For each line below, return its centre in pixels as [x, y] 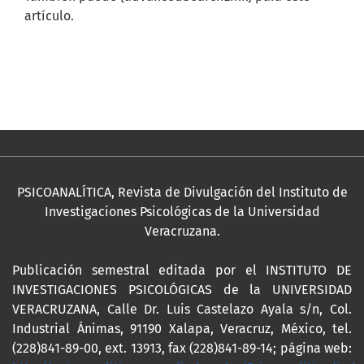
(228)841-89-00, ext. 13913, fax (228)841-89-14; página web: [182, 349]
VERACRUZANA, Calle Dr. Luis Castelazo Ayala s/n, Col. [182, 310]
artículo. [49, 16]
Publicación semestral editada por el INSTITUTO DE [182, 271]
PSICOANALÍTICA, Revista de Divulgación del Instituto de [182, 193]
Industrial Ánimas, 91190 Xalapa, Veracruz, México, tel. [182, 329]
